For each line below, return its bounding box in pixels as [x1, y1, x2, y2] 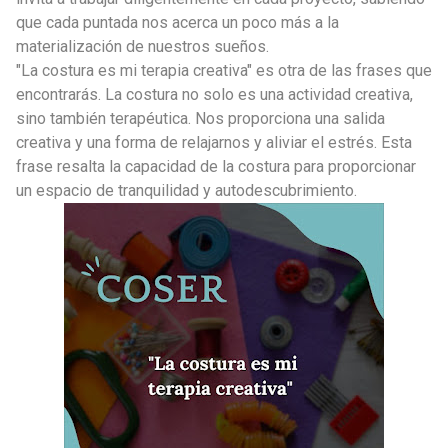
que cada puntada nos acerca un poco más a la [16, 12, 339, 32]
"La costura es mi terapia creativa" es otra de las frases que [16, 60, 432, 80]
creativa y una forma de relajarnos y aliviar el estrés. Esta [16, 132, 412, 152]
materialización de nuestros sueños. [16, 36, 269, 56]
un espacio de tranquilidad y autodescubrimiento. [16, 180, 357, 200]
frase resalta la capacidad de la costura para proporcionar [16, 156, 416, 176]
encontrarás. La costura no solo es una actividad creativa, [16, 84, 413, 104]
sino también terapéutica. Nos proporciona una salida [16, 108, 385, 128]
